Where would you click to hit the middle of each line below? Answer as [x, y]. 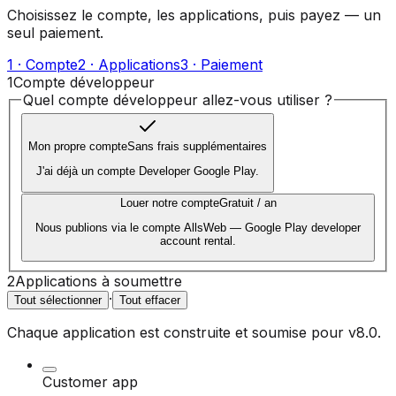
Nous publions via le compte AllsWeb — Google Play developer [198, 228]
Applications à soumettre [99, 282]
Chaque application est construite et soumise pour [175, 333]
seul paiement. [55, 32]
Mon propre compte [78, 147]
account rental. [198, 241]
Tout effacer [150, 301]
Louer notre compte [169, 202]
